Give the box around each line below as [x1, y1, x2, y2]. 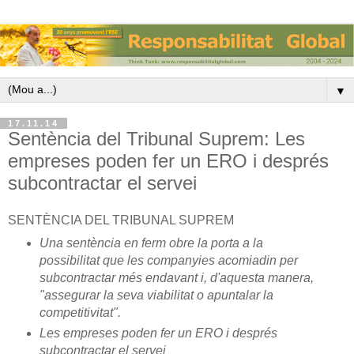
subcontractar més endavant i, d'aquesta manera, [39, 271, 314, 285]
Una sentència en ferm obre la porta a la [39, 236, 263, 250]
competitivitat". [39, 306, 124, 320]
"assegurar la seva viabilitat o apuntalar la [39, 288, 273, 303]
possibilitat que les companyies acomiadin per [39, 254, 298, 268]
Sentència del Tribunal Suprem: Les [8, 127, 305, 149]
